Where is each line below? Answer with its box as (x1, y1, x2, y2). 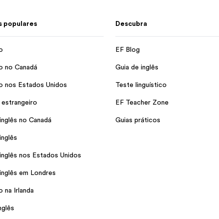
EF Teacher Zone (115, 98, 169, 106)
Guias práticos (115, 116, 160, 124)
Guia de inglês (115, 63, 158, 71)
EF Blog (115, 45, 140, 53)
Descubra (115, 20, 147, 27)
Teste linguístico (115, 81, 167, 88)
